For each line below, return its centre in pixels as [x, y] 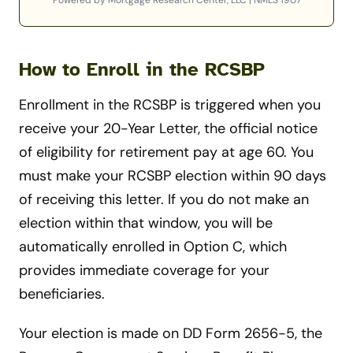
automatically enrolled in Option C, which [153, 247]
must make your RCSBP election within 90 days [173, 176]
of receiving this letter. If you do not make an [164, 200]
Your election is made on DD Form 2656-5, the [171, 334]
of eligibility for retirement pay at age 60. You [166, 152]
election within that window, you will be [146, 223]
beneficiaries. [62, 294]
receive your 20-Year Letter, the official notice [168, 129]
